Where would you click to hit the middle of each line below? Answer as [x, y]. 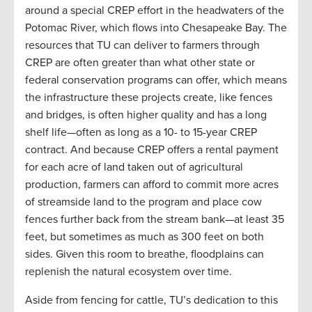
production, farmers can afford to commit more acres [152, 184]
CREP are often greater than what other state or [140, 62]
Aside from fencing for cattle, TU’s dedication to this [151, 300]
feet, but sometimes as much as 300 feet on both [145, 236]
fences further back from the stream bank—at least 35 [155, 219]
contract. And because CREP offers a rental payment [152, 149]
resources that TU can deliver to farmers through [142, 45]
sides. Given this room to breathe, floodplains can [145, 254]
